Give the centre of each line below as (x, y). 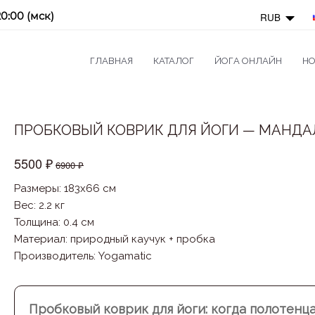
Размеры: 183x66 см (65, 188)
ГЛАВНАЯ (111, 61)
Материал (40, 239)
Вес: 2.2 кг (39, 205)
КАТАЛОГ (173, 61)
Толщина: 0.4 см (54, 222)
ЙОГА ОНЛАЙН (248, 61)
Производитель (54, 256)
